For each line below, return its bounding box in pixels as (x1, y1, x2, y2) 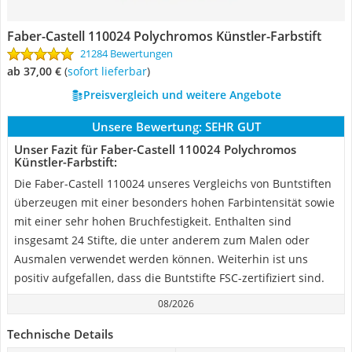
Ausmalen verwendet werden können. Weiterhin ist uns (14, 251, 308, 266)
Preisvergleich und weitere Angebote (82, 87, 281, 102)
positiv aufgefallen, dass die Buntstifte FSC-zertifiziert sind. (14, 270, 324, 285)
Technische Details (7, 326, 113, 342)
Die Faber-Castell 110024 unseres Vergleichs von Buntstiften (14, 176, 332, 191)
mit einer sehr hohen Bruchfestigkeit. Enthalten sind (14, 214, 291, 229)
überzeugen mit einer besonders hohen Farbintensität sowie (14, 195, 335, 210)
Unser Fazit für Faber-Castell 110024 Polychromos (14, 141, 296, 157)
